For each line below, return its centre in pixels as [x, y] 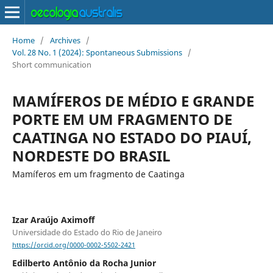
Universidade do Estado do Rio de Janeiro [87, 232]
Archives [65, 40]
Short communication [51, 64]
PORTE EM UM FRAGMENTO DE [122, 119]
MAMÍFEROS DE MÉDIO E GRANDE [133, 101]
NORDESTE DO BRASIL [91, 155]
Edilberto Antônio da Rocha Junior [84, 263]
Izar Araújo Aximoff [53, 219]
